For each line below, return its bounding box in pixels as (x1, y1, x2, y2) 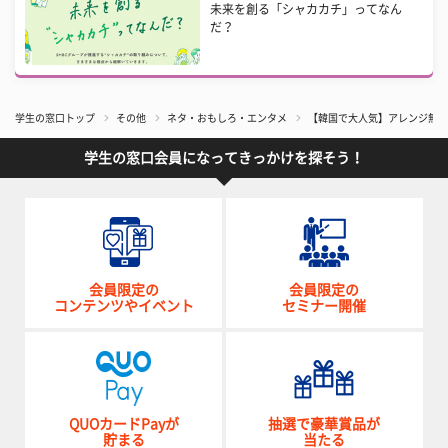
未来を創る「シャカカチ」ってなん (210, 2, 403, 15)
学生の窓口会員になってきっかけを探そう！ (84, 150, 364, 165)
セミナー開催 (282, 298, 367, 313)
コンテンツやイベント (53, 298, 194, 313)
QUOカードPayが (68, 416, 179, 431)
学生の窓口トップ (15, 112, 95, 123)
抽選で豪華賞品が (268, 416, 381, 431)
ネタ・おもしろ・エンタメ (167, 112, 287, 123)
